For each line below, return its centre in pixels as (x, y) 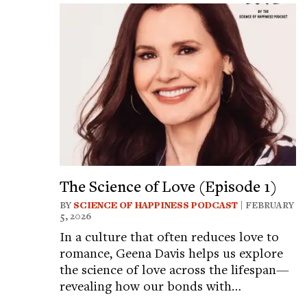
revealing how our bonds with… (150, 285)
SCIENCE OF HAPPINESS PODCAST (156, 205)
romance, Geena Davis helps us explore (171, 252)
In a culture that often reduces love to (169, 236)
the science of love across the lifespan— (174, 269)
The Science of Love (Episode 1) (168, 185)
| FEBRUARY (266, 205)
